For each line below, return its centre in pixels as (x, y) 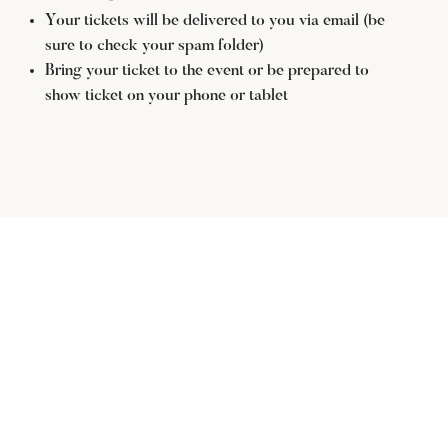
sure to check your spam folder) (154, 45)
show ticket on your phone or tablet (166, 95)
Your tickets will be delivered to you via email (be (214, 20)
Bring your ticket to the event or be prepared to (206, 70)
